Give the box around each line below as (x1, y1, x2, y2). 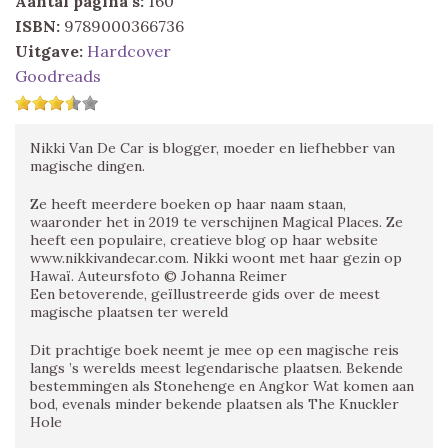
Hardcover (87, 40, 171, 61)
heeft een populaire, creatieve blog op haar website (30, 230, 378, 249)
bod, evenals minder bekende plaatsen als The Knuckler (30, 394, 399, 413)
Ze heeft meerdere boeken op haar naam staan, (30, 194, 346, 213)
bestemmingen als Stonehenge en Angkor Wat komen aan (30, 376, 414, 395)
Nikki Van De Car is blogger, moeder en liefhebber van (30, 138, 395, 157)
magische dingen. (30, 156, 145, 175)
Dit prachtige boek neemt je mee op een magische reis (30, 340, 399, 359)
